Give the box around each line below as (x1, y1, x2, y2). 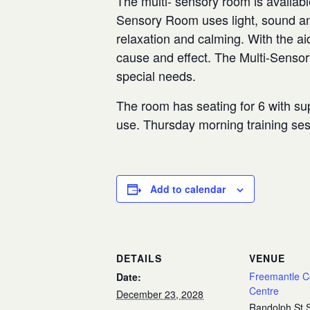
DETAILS (116, 251, 162, 265)
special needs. (116, 66, 196, 84)
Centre (249, 284, 279, 298)
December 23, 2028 (116, 287, 203, 301)
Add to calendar (150, 182, 226, 196)
